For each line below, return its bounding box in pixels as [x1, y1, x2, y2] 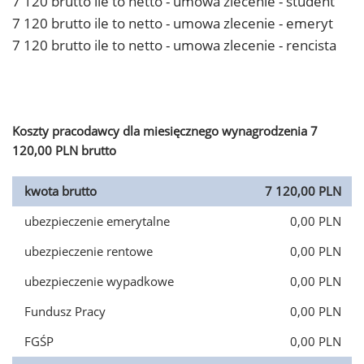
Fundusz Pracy [24, 303, 106, 319]
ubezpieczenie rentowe [24, 243, 153, 259]
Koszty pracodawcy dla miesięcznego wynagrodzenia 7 [12, 123, 318, 139]
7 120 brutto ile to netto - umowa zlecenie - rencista [12, 36, 336, 54]
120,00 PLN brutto [12, 142, 116, 158]
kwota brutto [24, 183, 97, 199]
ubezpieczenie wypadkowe [24, 273, 174, 289]
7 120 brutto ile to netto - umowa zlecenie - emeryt [12, 14, 333, 32]
